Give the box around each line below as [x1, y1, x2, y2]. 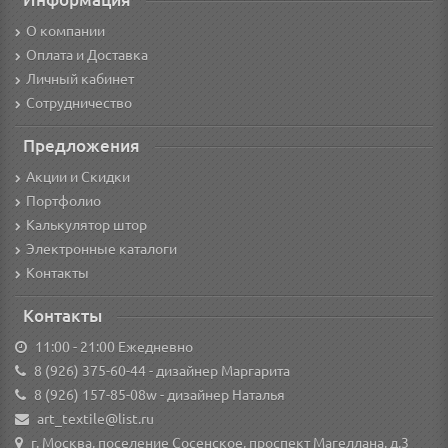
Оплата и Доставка [26, 47, 148, 64]
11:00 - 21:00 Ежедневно [35, 339, 193, 356]
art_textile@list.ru [37, 411, 154, 428]
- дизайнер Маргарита [146, 363, 290, 380]
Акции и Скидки [26, 169, 130, 186]
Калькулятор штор [26, 217, 147, 234]
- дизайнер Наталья [157, 387, 285, 404]
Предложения [23, 136, 140, 156]
